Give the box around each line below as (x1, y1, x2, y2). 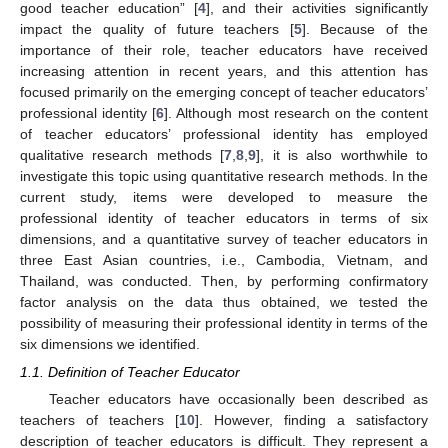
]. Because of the (301, 20, 429, 37)
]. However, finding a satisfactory (195, 412, 428, 429)
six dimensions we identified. (20, 335, 200, 352)
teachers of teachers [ (20, 412, 179, 429)
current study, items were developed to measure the (20, 188, 428, 205)
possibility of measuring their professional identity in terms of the (20, 314, 428, 331)
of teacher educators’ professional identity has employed (20, 125, 428, 142)
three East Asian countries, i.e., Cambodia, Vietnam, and (20, 251, 428, 268)
